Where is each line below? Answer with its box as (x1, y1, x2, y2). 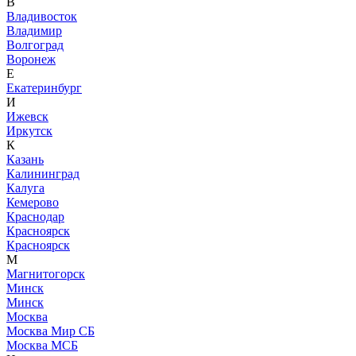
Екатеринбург (6, 80, 82, 95)
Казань (6, 152, 44, 166)
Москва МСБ (6, 338, 78, 352)
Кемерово (6, 195, 59, 209)
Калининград (6, 166, 79, 180)
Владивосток (6, 9, 77, 23)
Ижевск (6, 109, 48, 123)
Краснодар (6, 209, 64, 223)
